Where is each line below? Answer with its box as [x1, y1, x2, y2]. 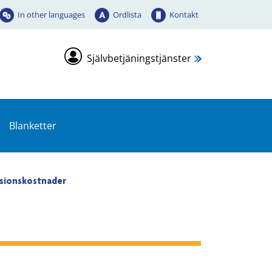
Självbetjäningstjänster [87, 51, 191, 65]
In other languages [18, 8, 85, 20]
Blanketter [8, 119, 56, 132]
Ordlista [113, 8, 141, 20]
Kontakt [169, 8, 199, 20]
